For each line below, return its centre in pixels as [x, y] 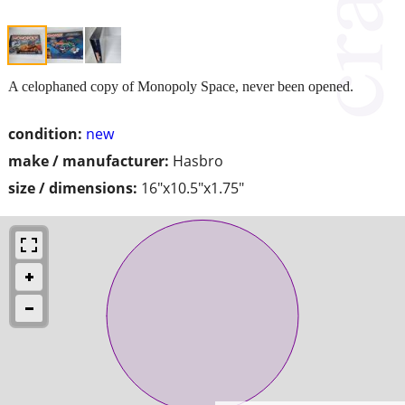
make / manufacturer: [89, 160]
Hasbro [198, 160]
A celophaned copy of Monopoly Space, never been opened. [181, 86]
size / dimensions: [73, 188]
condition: [45, 133]
